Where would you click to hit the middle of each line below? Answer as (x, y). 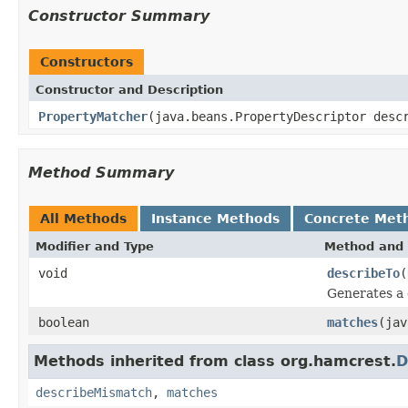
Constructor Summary (119, 15)
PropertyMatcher (93, 116)
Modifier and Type (95, 246)
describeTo (363, 273)
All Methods (83, 218)
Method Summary (101, 172)
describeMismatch (94, 392)
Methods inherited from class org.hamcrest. (215, 361)
